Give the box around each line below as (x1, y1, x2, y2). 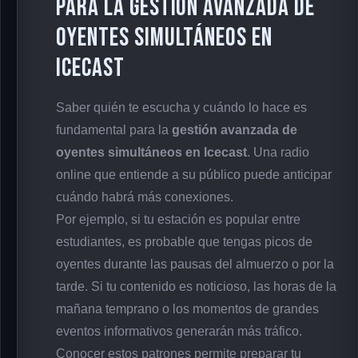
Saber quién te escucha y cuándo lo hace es (56, 100, 307, 114)
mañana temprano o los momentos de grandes (56, 301, 319, 316)
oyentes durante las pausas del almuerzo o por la (56, 257, 334, 271)
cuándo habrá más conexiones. (56, 189, 233, 204)
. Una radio (247, 145, 309, 159)
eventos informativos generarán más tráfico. (56, 324, 302, 338)
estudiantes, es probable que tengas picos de (56, 234, 312, 249)
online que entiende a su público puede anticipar (56, 167, 332, 181)
